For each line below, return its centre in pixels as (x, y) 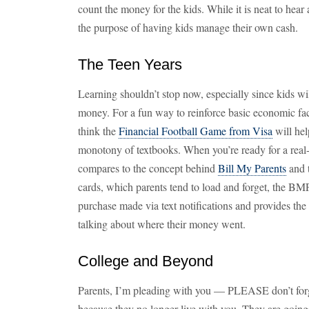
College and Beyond (146, 261)
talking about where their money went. (162, 224)
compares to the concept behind (148, 168)
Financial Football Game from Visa (196, 131)
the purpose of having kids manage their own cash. (188, 27)
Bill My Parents (252, 168)
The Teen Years (130, 64)
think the (98, 131)
